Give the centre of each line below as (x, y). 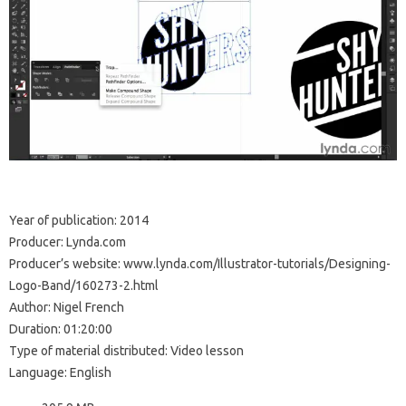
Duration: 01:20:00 (61, 329)
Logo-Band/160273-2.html (84, 286)
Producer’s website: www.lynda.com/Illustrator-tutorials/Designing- (200, 264)
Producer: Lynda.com (68, 242)
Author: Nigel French (67, 308)
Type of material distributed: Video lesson (126, 351)
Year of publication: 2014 (79, 221)
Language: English (60, 373)
